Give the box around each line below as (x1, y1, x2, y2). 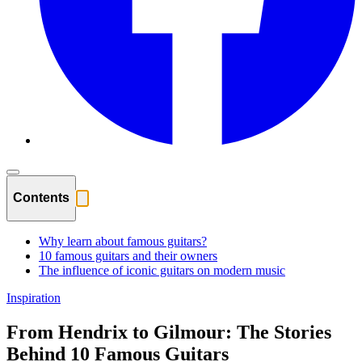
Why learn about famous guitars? (39, 234, 207, 249)
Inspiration (6, 291, 61, 305)
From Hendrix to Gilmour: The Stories (6, 322, 331, 343)
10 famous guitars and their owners (39, 249, 217, 263)
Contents (13, 190, 69, 204)
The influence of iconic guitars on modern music (39, 263, 285, 278)
